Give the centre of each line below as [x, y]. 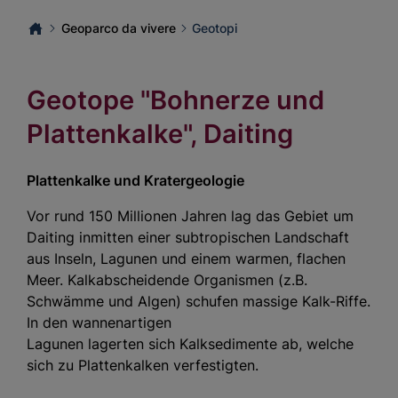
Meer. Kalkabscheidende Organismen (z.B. [167, 279]
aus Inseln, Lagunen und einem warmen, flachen [186, 258]
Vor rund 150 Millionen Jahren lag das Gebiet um [190, 215]
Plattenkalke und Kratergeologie [135, 180]
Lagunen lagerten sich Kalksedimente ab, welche [190, 343]
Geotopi [215, 28]
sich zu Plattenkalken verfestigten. [143, 365]
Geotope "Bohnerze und [175, 100]
